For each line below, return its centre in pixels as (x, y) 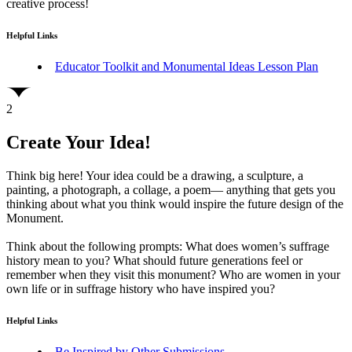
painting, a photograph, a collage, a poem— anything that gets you (171, 189)
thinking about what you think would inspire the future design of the (175, 203)
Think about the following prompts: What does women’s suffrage (168, 246)
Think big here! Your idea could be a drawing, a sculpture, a (155, 175)
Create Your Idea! (79, 142)
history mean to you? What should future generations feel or (154, 260)
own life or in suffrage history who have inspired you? (141, 288)
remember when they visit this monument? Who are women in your (173, 274)
